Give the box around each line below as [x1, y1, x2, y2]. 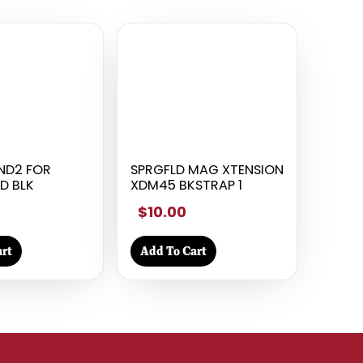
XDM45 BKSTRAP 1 [130, 175, 242, 194]
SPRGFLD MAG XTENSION [130, 160, 284, 179]
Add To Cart [139, 242, 207, 258]
